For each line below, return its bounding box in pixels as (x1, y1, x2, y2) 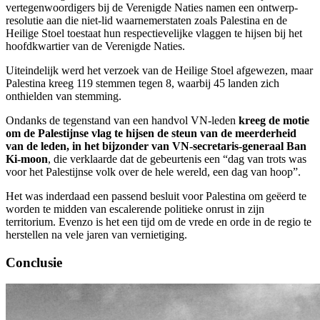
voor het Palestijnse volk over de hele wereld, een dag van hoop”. (6, 165, 301, 178)
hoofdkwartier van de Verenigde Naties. (6, 39, 185, 52)
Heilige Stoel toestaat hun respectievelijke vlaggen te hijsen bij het (6, 26, 302, 39)
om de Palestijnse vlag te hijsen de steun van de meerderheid (6, 126, 296, 139)
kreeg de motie (239, 114, 309, 126)
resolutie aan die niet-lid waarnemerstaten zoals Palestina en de (6, 14, 287, 26)
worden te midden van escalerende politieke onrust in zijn (6, 202, 264, 215)
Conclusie (6, 254, 62, 270)
